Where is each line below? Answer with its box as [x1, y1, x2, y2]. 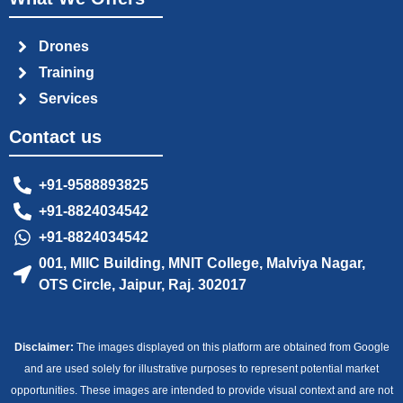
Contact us [9, 127, 102, 147]
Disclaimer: [13, 341, 74, 354]
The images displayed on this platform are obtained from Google [73, 341, 390, 354]
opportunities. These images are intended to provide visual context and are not [10, 384, 393, 397]
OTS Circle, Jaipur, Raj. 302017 [39, 277, 246, 292]
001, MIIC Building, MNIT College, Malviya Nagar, [39, 255, 365, 271]
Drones [39, 39, 89, 54]
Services [39, 91, 98, 106]
